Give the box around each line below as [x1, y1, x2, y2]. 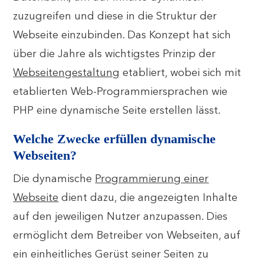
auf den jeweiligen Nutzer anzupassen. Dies [13, 212, 228, 222]
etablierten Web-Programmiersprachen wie [13, 87, 228, 97]
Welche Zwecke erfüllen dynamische [13, 131, 216, 146]
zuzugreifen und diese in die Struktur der [13, 11, 217, 22]
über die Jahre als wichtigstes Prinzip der [13, 49, 216, 60]
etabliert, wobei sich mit [120, 68, 242, 78]
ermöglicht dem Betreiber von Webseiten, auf [13, 230, 241, 241]
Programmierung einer [95, 174, 209, 184]
